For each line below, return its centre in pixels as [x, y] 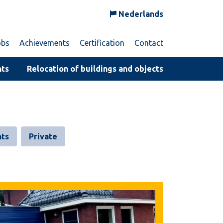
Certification [102, 43]
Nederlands [141, 14]
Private [43, 136]
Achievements [45, 43]
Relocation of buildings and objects [95, 68]
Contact [149, 43]
